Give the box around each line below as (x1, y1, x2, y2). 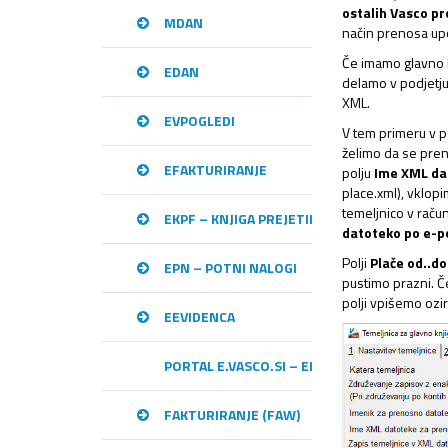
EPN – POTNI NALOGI (164, 257, 297, 278)
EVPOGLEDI (164, 110, 235, 131)
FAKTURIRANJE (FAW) (164, 404, 300, 425)
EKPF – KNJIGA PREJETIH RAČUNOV (164, 208, 383, 229)
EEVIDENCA (164, 306, 235, 327)
